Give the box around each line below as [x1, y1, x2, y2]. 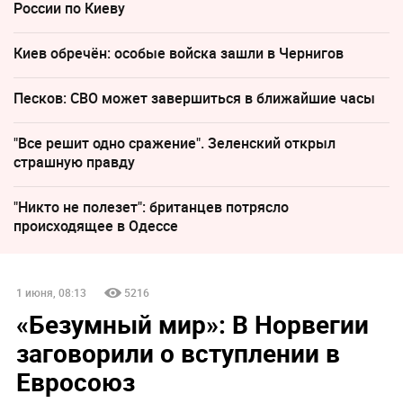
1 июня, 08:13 [15, 285, 86, 300]
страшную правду [13, 152, 135, 173]
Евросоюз [15, 364, 135, 399]
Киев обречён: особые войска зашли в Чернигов [13, 43, 344, 64]
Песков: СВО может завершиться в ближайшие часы [13, 88, 375, 109]
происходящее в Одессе [13, 216, 178, 237]
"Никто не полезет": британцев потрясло [13, 197, 289, 218]
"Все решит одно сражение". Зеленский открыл [13, 133, 336, 154]
